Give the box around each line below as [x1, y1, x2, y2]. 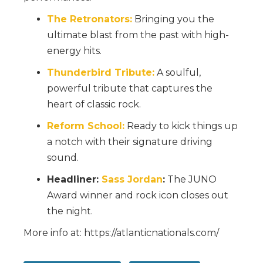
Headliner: [47, 173, 102, 185]
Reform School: [47, 120, 124, 131]
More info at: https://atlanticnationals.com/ [23, 227, 219, 238]
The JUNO [165, 173, 217, 185]
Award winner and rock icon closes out [47, 189, 228, 201]
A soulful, [154, 66, 201, 78]
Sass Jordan [102, 173, 163, 185]
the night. [47, 205, 93, 217]
